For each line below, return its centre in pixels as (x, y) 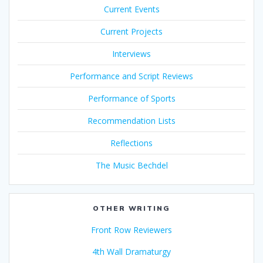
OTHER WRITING (131, 208)
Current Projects (131, 31)
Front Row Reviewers (131, 230)
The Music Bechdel (131, 165)
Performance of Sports (131, 98)
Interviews (131, 53)
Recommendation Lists (131, 120)
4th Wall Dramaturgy (131, 251)
